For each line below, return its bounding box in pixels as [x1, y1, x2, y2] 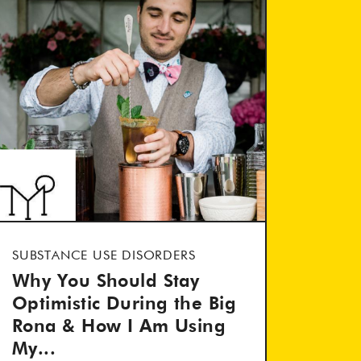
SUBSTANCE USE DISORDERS [12, 250, 196, 263]
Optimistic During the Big [12, 296, 237, 313]
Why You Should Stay [12, 273, 200, 291]
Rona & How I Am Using [12, 318, 226, 336]
